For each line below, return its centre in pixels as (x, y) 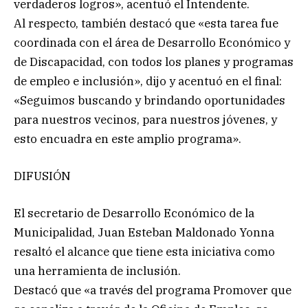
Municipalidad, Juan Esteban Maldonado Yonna (144, 233)
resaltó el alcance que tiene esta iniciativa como (144, 252)
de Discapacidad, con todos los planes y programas (154, 62)
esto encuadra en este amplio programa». (128, 139)
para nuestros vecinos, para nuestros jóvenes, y (145, 119)
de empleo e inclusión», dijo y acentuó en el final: (148, 81)
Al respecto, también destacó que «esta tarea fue (146, 23)
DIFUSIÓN (42, 176)
